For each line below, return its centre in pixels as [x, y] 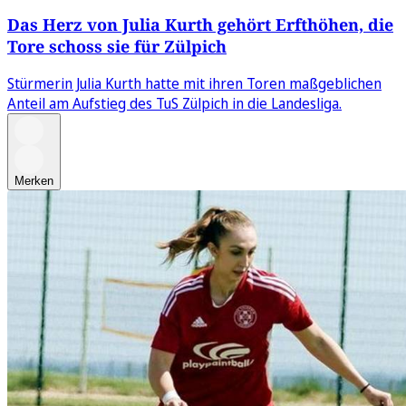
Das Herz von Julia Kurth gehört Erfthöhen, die [200, 25]
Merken [34, 181]
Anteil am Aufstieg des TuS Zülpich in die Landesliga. [174, 104]
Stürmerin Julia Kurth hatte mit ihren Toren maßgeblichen [194, 84]
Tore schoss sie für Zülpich [117, 47]
